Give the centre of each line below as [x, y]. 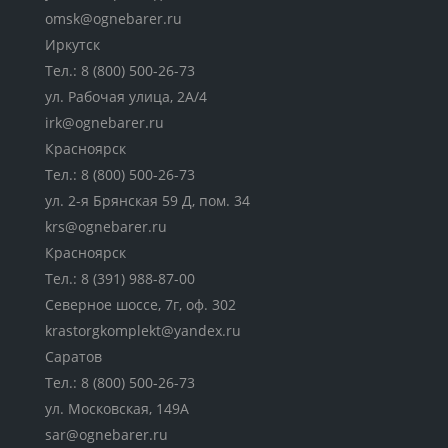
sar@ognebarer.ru [106, 434]
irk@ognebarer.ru [104, 122]
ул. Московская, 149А [117, 408]
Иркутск [72, 44]
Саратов [73, 356]
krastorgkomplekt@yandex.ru [143, 330]
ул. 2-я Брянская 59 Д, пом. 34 [147, 200]
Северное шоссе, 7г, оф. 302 [140, 304]
